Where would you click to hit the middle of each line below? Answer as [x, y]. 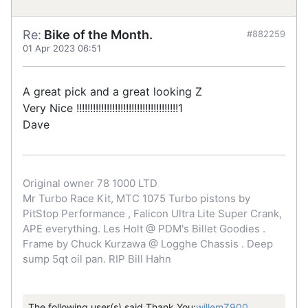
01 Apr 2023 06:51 [62, 48]
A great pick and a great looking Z [112, 91]
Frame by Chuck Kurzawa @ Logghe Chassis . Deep [148, 243]
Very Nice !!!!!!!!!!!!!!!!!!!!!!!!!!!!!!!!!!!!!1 [103, 108]
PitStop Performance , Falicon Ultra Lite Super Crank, [152, 213]
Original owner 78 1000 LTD [90, 183]
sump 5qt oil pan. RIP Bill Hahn [97, 258]
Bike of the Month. [97, 34]
